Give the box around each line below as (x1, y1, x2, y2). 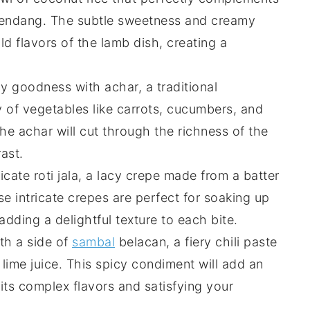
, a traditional (138, 80, 217, 95)
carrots (116, 102, 159, 117)
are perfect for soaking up (109, 190, 270, 206)
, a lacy (78, 168, 126, 183)
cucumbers (167, 102, 233, 117)
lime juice (2, 257, 59, 272)
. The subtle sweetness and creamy (42, 13, 255, 28)
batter (243, 168, 280, 183)
